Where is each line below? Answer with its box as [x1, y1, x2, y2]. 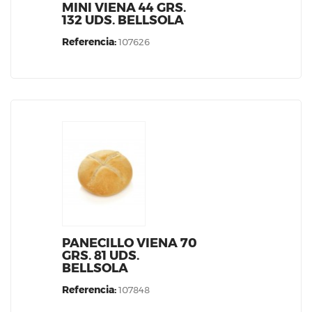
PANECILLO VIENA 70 [62, 235, 197, 251]
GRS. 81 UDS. [62, 248, 139, 264]
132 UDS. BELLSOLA [62, 13, 184, 29]
